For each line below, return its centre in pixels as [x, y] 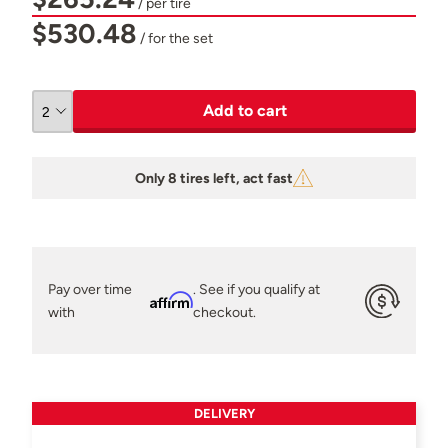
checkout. [224, 311]
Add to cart [244, 111]
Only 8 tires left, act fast [214, 178]
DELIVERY [224, 414]
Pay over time [90, 288]
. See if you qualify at [256, 288]
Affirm [171, 300]
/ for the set [175, 38]
